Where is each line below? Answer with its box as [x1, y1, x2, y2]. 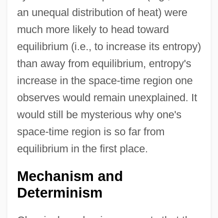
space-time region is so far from [17, 125, 164, 138]
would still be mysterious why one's [17, 108, 182, 121]
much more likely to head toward [17, 23, 169, 36]
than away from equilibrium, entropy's [17, 57, 191, 70]
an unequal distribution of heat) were [17, 6, 187, 18]
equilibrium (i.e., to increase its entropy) [17, 40, 201, 53]
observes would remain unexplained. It [17, 91, 197, 104]
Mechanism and [17, 168, 123, 184]
